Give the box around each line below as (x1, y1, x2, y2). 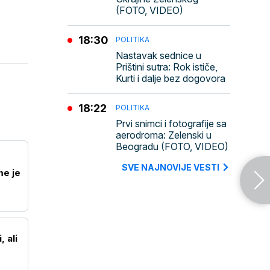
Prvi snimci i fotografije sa (116, 118, 227, 130)
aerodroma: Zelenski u (116, 129, 212, 141)
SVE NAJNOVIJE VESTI (122, 162, 219, 172)
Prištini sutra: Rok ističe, (116, 61, 218, 73)
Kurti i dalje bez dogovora (116, 72, 225, 84)
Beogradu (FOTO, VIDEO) (116, 140, 228, 152)
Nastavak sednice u (116, 49, 201, 61)
